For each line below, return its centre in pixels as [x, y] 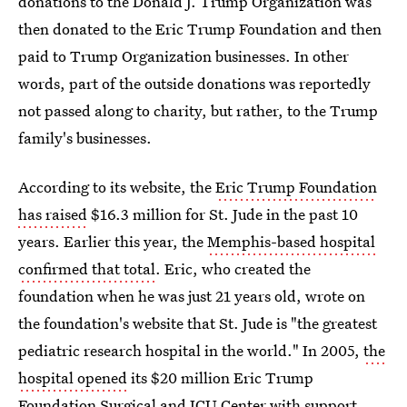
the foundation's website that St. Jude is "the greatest [198, 323]
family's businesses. [85, 138]
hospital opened [73, 377]
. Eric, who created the [233, 268]
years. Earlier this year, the [113, 241]
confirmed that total [87, 268]
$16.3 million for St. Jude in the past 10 [223, 214]
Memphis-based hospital [291, 241]
